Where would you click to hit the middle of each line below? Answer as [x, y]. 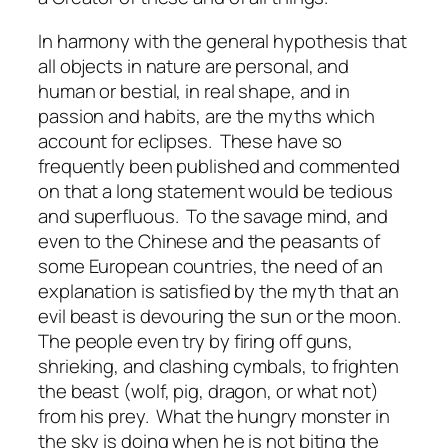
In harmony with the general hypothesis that [222, 40]
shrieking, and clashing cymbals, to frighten [218, 365]
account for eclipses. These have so [190, 140]
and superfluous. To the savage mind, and [213, 215]
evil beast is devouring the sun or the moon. [221, 315]
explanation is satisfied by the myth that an [218, 290]
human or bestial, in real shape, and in [194, 90]
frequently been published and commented [219, 165]
